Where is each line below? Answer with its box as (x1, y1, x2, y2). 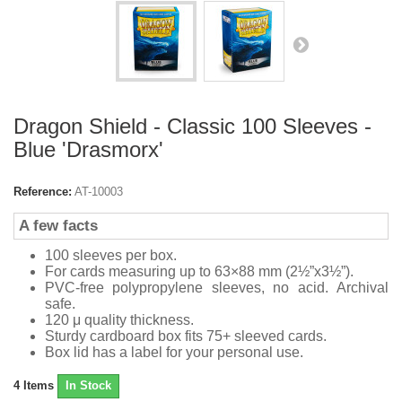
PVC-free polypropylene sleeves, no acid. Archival (45, 280, 389, 296)
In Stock (66, 379, 111, 393)
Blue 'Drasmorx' (13, 137, 163, 162)
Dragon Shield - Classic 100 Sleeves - (13, 114, 371, 139)
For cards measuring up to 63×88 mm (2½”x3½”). (45, 264, 354, 280)
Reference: (13, 185, 72, 199)
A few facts (19, 217, 98, 235)
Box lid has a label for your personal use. (45, 345, 303, 361)
